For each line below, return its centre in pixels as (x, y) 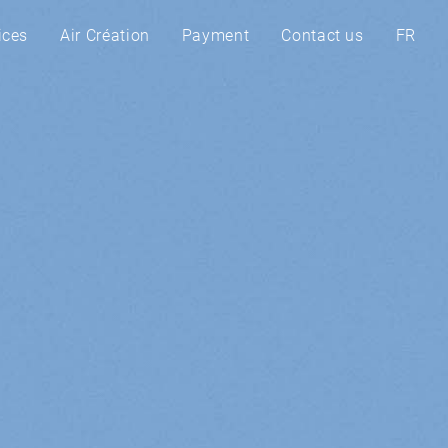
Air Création (105, 35)
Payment (215, 35)
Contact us (322, 35)
